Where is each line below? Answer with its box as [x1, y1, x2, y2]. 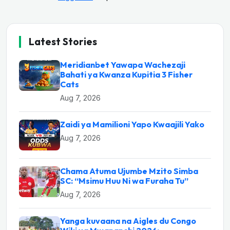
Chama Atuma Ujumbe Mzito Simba [60, 165, 198, 176]
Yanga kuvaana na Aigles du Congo [60, 215, 196, 226]
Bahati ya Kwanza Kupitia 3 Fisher [60, 69, 193, 80]
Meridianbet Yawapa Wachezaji [60, 59, 185, 70]
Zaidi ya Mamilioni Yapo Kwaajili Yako [60, 119, 204, 129]
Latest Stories [29, 35, 97, 48]
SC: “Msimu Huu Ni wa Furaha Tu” [60, 175, 188, 186]
